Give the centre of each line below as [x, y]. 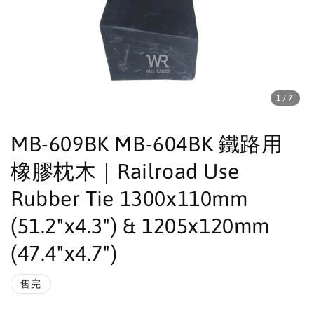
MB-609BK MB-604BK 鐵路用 [147, 144]
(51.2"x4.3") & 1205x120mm [141, 226]
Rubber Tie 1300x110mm [129, 198]
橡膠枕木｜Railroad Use [125, 171]
